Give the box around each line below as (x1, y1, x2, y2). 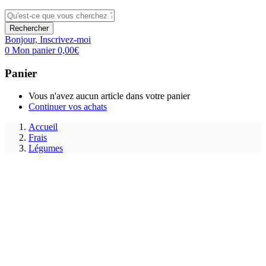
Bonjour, (5, 34, 37, 45)
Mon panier (12, 45, 58, 55)
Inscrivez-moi (40, 34, 91, 45)
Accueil (28, 122, 58, 132)
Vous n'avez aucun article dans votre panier (28, 91, 190, 102)
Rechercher (9, 23, 49, 33)
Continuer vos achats (28, 102, 107, 112)
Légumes (28, 143, 63, 154)
